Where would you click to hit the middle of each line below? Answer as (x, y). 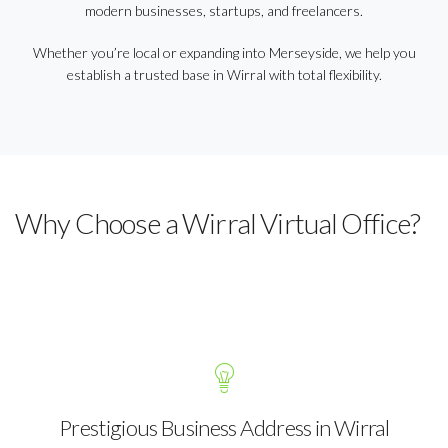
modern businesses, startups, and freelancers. (224, 10)
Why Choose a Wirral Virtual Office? (218, 223)
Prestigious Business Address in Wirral (224, 427)
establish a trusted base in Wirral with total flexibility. (224, 74)
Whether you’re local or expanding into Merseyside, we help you (224, 52)
